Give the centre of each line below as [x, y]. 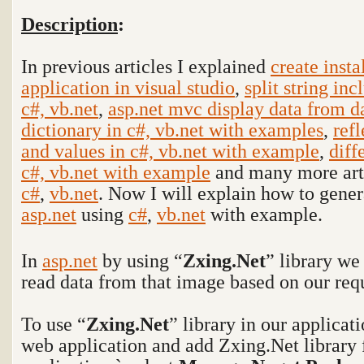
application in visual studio [128, 87]
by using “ [140, 260]
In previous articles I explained [146, 66]
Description [69, 24]
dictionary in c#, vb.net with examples [172, 130]
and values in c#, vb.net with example [170, 151]
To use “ [54, 324]
